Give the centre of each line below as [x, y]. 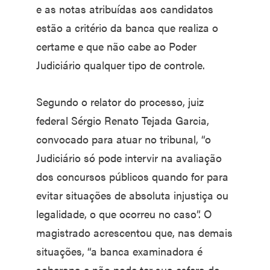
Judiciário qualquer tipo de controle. [121, 64]
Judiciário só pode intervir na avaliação [129, 157]
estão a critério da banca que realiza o [127, 27]
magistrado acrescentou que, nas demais [134, 232]
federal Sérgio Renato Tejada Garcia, [123, 120]
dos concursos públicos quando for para [132, 176]
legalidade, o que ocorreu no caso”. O [124, 213]
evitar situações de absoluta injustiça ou [132, 195]
